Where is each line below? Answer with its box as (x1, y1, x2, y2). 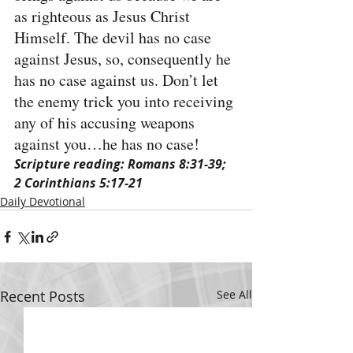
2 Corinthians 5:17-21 (14, 174, 143, 191)
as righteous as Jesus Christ (14, 6, 194, 27)
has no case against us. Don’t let (14, 69, 222, 91)
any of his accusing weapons (14, 112, 199, 133)
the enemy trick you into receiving (14, 91, 237, 112)
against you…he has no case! (14, 133, 199, 154)
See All (217, 287, 252, 302)
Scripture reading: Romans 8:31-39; (14, 155, 229, 173)
